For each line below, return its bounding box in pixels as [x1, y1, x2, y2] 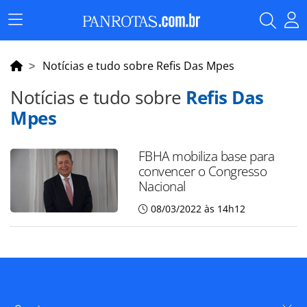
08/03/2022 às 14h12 [150, 202, 245, 215]
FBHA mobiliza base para [138, 147, 275, 165]
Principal [14, 32, 56, 47]
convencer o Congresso [138, 162, 267, 180]
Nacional [138, 177, 186, 195]
